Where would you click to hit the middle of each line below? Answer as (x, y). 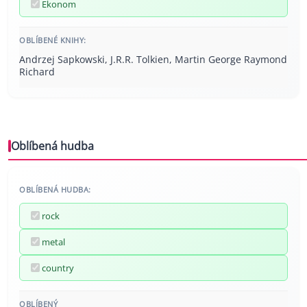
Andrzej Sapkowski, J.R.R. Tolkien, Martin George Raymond (153, 59)
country (58, 268)
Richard (37, 71)
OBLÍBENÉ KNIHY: (53, 40)
